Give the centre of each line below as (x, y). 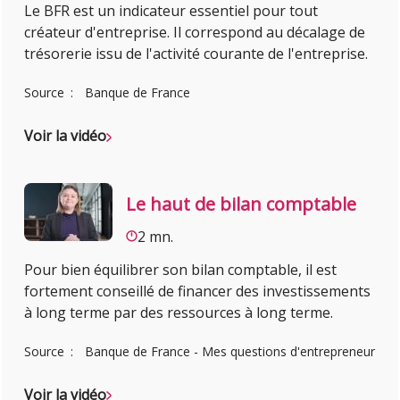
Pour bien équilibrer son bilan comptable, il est (181, 269)
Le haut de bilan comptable (242, 204)
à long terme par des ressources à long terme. (179, 312)
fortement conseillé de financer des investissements (198, 291)
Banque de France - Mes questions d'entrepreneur (230, 351)
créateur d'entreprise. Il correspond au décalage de (195, 33)
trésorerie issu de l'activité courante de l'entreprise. (196, 54)
